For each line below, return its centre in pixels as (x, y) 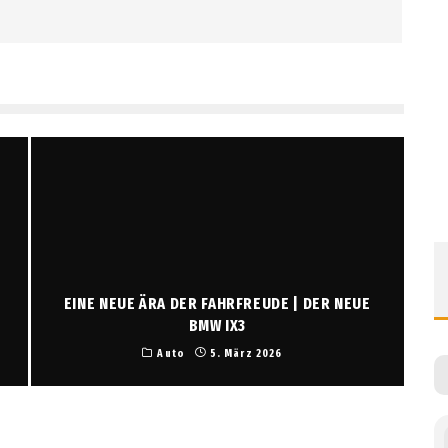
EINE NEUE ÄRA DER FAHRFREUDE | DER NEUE (217, 303)
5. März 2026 (246, 353)
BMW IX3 (217, 325)
